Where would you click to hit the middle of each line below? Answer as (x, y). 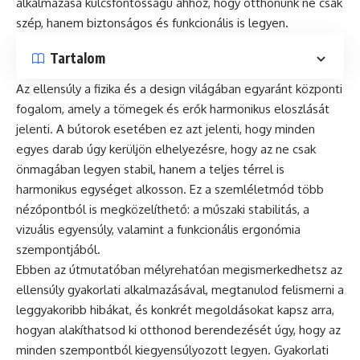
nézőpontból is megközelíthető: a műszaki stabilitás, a (163, 209)
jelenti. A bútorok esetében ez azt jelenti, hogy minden (166, 129)
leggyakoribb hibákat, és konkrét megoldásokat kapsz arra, (175, 309)
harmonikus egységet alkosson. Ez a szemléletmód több (170, 189)
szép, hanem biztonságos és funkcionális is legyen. (152, 22)
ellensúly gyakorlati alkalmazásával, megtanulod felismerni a (180, 289)
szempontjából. (58, 249)
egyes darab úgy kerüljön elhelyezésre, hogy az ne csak (166, 149)
